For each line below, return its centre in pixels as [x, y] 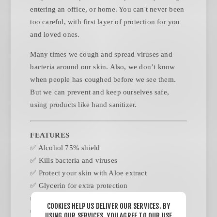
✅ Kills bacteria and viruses [74, 161]
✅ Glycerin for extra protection [79, 186]
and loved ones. [55, 35]
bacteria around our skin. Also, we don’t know [103, 67]
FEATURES [50, 135]
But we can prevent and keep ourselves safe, [100, 92]
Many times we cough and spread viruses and [101, 54]
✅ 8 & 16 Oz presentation [71, 198]
